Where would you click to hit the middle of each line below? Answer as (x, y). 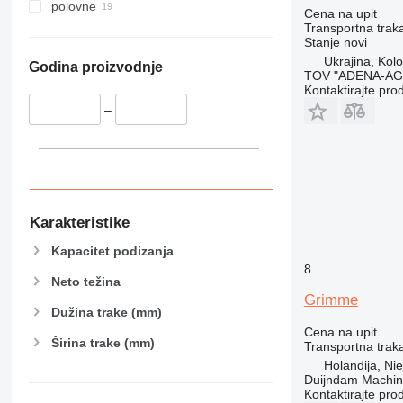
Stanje (322, 42)
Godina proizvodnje (95, 67)
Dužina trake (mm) (106, 312)
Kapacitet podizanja (112, 251)
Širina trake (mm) (103, 343)
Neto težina (85, 281)
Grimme (331, 300)
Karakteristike (79, 222)
